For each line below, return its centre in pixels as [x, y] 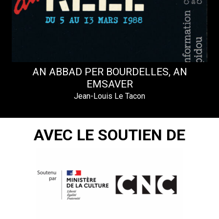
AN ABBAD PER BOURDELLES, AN [109, 72]
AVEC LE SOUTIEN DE [109, 135]
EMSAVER [109, 84]
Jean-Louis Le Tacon [109, 96]
